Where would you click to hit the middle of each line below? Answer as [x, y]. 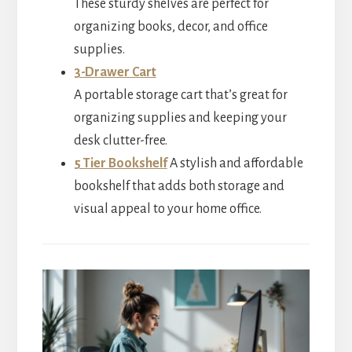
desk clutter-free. [120, 140]
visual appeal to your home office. [167, 209]
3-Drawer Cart [115, 72]
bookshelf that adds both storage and [179, 186]
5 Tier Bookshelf [120, 163]
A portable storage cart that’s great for [180, 95]
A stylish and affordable [236, 163]
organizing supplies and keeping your [180, 117]
